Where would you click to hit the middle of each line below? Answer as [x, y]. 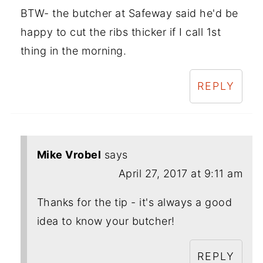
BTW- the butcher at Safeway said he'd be [129, 14]
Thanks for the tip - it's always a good [134, 203]
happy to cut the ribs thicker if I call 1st [121, 32]
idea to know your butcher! [106, 221]
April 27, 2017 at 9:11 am [181, 174]
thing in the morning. [73, 51]
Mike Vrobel [69, 155]
